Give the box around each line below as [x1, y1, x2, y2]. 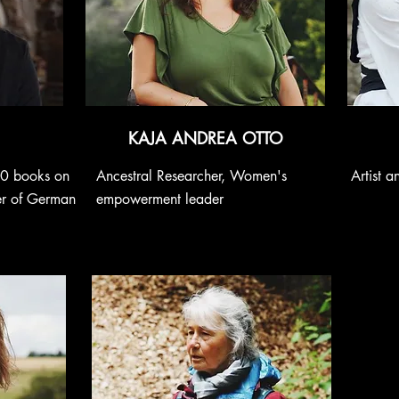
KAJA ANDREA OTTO [128, 127, 283, 149]
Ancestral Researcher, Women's [96, 167, 287, 185]
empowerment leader [96, 190, 224, 208]
